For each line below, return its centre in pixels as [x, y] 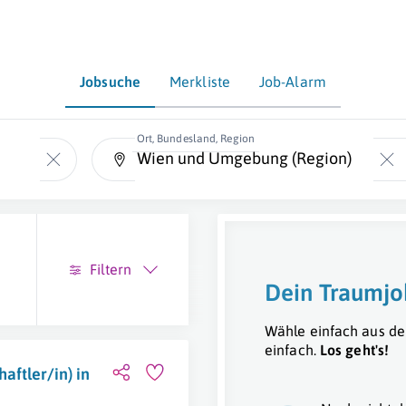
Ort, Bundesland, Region [195, 139]
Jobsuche [110, 82]
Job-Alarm [292, 82]
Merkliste [200, 82]
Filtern [110, 269]
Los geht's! [354, 350]
